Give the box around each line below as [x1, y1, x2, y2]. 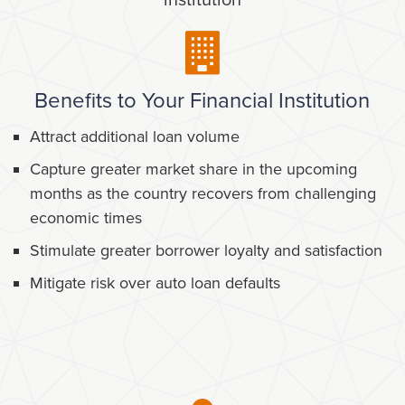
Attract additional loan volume [30, 127, 240, 147]
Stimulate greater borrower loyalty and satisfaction [30, 240, 382, 261]
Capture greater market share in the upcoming [30, 159, 357, 180]
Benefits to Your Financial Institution [34, 88, 370, 115]
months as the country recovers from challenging [30, 184, 376, 204]
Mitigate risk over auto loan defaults [30, 273, 280, 294]
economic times [30, 208, 142, 229]
